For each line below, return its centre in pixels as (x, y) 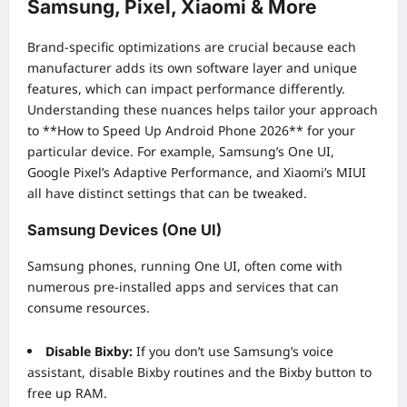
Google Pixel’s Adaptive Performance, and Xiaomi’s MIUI (197, 173)
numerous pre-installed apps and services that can (183, 287)
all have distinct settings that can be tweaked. (167, 194)
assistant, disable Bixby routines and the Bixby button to (199, 372)
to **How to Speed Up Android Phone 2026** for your (191, 131)
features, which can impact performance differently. (186, 89)
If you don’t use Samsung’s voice (233, 352)
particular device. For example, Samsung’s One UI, (181, 152)
